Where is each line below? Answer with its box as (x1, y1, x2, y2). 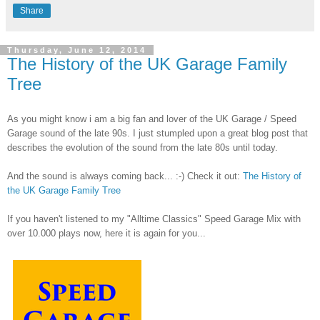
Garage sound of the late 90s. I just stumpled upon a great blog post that (7, 127, 308, 139)
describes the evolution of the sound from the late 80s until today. (7, 141, 278, 153)
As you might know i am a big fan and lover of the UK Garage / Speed (7, 113, 296, 124)
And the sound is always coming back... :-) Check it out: (7, 170, 243, 181)
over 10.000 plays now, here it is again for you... (7, 227, 206, 239)
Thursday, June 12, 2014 (7, 46, 146, 55)
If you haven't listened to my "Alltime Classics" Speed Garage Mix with (7, 213, 301, 224)
